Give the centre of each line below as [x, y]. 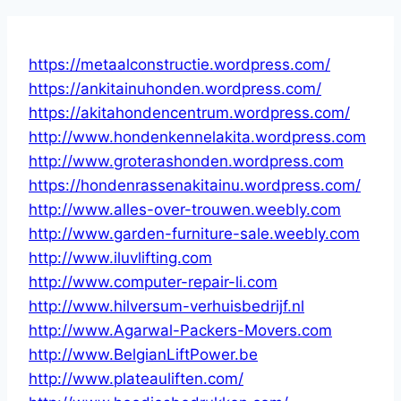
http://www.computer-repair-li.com [153, 282]
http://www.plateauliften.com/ [136, 378]
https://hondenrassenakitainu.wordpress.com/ [195, 185]
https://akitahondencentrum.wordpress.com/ [189, 112]
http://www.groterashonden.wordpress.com [186, 161]
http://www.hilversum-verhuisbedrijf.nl [166, 306]
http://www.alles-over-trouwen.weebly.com [185, 209]
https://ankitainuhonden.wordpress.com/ [175, 88]
